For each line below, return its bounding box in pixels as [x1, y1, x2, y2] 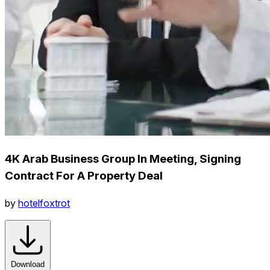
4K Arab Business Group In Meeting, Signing [5, 151, 241, 166]
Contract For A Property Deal [5, 168, 163, 183]
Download [11, 259, 45, 269]
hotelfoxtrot [18, 196, 70, 209]
